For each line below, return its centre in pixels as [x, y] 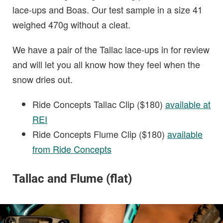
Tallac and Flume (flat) [72, 179]
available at [188, 104]
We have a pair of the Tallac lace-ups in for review [111, 50]
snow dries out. [43, 79]
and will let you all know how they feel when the [106, 64]
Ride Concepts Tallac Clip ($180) [99, 104]
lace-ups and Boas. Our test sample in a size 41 [108, 10]
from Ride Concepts [72, 149]
